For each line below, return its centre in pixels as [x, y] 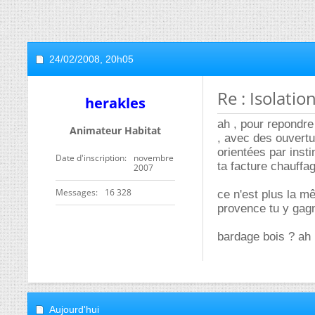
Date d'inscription [90, 158]
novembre [154, 158]
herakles [115, 103]
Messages [76, 192]
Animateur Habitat [115, 130]
